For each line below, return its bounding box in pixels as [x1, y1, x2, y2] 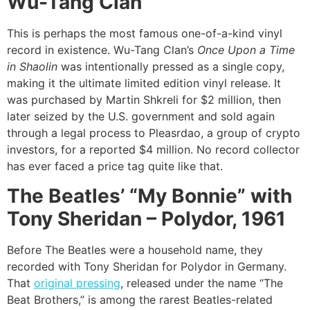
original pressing [34, 275, 120, 290]
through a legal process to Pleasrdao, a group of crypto [7, 126, 300, 140]
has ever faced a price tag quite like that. [7, 159, 223, 174]
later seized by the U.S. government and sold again [7, 109, 275, 124]
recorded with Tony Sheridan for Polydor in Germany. [7, 259, 286, 273]
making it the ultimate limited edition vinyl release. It [7, 76, 281, 91]
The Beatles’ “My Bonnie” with [7, 183, 292, 208]
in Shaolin [7, 60, 57, 74]
